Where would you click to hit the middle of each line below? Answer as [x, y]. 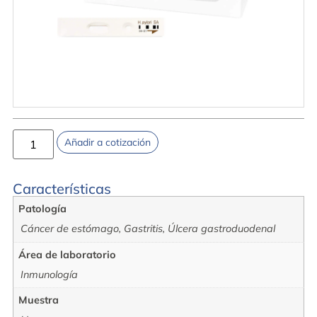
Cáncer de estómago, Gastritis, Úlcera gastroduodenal [148, 229]
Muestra [39, 300]
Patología [43, 209]
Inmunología [49, 274]
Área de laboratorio [68, 254]
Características [62, 188]
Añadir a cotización [108, 142]
